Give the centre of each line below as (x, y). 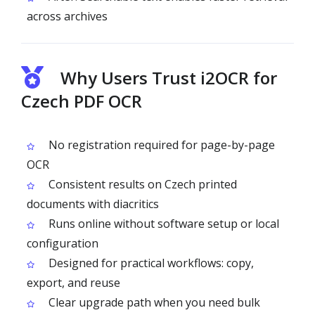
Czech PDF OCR (82, 101)
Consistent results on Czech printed (141, 184)
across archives (67, 16)
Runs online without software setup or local (162, 224)
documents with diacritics (93, 204)
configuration (63, 243)
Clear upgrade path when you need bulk (153, 302)
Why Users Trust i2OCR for (169, 78)
